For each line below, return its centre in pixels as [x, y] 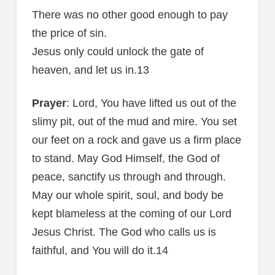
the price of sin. [69, 33]
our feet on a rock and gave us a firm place [136, 140]
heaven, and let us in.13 [90, 70]
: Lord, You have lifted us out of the [151, 103]
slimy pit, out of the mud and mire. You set [134, 122]
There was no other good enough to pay [130, 15]
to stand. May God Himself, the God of [126, 159]
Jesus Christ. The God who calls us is [124, 232]
